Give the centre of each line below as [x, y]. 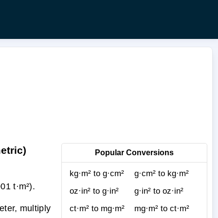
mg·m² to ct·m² [162, 208]
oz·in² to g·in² [94, 191]
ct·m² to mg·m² [97, 208]
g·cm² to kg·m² [162, 173]
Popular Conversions [134, 152]
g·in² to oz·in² [159, 191]
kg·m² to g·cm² [97, 173]
